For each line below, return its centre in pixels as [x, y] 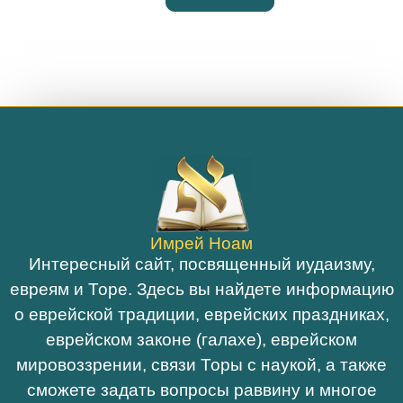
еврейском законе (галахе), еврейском [201, 339]
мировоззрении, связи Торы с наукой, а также [201, 364]
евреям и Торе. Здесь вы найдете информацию [201, 289]
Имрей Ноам [201, 243]
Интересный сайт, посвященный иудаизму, [201, 264]
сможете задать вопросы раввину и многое [201, 390]
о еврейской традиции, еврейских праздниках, [201, 314]
